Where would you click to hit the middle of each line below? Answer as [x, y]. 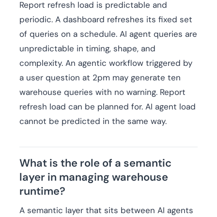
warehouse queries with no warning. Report [102, 92]
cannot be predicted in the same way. [93, 121]
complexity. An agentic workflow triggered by [106, 63]
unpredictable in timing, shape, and [87, 49]
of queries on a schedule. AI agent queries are [108, 34]
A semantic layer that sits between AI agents [106, 210]
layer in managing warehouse [94, 177]
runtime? [42, 191]
